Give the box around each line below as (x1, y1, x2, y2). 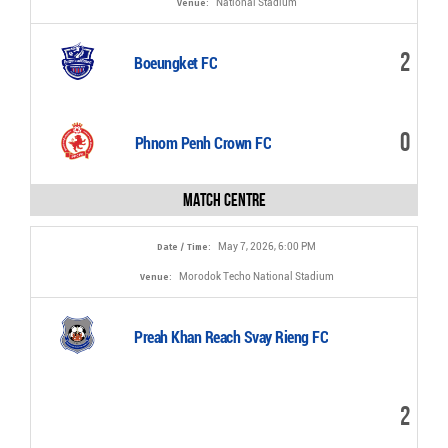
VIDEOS (35, 28, 91, 46)
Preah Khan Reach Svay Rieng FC (134, 328, 329, 347)
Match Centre (182, 190, 266, 210)
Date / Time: (157, 242, 213, 252)
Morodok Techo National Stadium (178, 271, 334, 282)
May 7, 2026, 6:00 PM (218, 241, 316, 252)
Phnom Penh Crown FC (134, 134, 272, 153)
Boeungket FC (134, 54, 218, 73)
